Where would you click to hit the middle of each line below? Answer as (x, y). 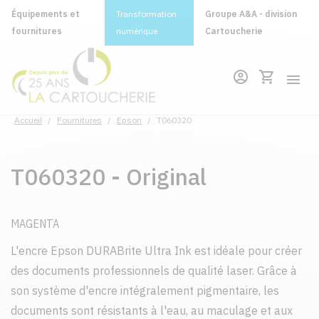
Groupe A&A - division (251, 14)
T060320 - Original (109, 177)
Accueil (28, 120)
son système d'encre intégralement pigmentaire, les (145, 291)
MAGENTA (35, 224)
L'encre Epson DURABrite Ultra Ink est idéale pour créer (156, 251)
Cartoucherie (234, 31)
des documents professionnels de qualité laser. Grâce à (154, 271)
